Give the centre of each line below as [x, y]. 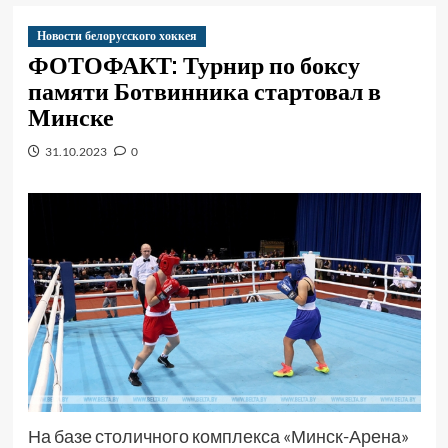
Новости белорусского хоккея [116, 36]
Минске [70, 117]
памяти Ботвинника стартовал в [204, 91]
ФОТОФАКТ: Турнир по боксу [193, 65]
